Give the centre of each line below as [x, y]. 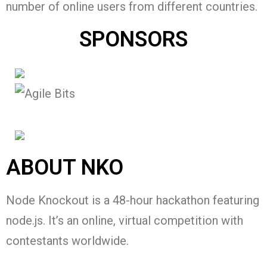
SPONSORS [133, 40]
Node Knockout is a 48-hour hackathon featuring [133, 201]
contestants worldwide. [67, 241]
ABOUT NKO [65, 168]
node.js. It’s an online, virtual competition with [125, 221]
